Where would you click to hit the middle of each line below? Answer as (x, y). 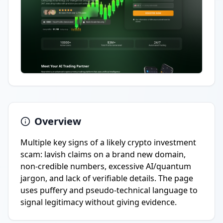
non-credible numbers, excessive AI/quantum (106, 166)
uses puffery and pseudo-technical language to (109, 190)
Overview (58, 121)
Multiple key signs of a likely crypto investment (108, 142)
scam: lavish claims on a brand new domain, (103, 154)
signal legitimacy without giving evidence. (99, 202)
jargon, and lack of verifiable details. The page (107, 178)
